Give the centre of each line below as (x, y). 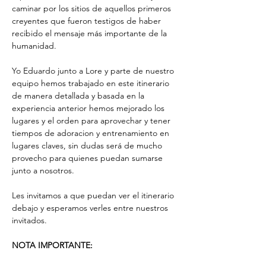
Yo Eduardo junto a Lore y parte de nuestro (94, 71)
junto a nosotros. (43, 170)
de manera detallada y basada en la (79, 96)
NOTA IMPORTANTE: (52, 245)
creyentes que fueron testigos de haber (88, 21)
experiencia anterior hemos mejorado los (89, 108)
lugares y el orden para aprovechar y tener (92, 121)
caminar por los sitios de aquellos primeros (93, 8)
